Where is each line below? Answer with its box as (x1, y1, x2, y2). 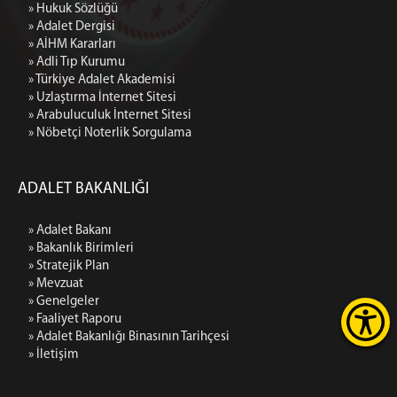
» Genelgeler (28, 295, 99, 309)
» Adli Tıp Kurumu (28, 56, 125, 70)
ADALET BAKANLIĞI (18, 181, 149, 198)
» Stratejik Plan (28, 260, 109, 274)
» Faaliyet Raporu (28, 313, 121, 327)
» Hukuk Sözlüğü (28, 3, 118, 17)
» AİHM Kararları (28, 38, 116, 52)
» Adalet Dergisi (28, 20, 115, 35)
